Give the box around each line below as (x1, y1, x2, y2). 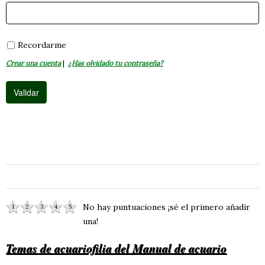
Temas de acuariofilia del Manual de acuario (6, 239, 227, 256)
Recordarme (18, 39, 66, 50)
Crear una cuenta (6, 58, 61, 67)
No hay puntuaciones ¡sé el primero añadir (83, 201, 250, 212)
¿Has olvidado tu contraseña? (68, 58, 163, 67)
